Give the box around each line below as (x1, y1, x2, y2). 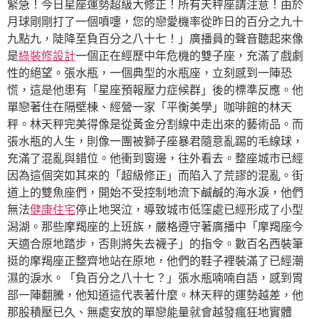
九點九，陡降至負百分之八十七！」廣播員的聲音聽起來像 (7, 31, 303, 46)
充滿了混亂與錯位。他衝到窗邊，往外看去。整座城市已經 (7, 151, 303, 165)
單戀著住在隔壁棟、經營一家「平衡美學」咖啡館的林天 (7, 100, 292, 114)
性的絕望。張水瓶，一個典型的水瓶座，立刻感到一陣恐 (7, 66, 292, 80)
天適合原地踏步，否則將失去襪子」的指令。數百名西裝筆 (7, 236, 303, 251)
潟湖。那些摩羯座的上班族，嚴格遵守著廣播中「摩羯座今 (7, 219, 303, 234)
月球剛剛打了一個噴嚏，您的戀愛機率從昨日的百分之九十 (7, 14, 303, 28)
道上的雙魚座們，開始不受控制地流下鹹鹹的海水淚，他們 (7, 185, 303, 199)
